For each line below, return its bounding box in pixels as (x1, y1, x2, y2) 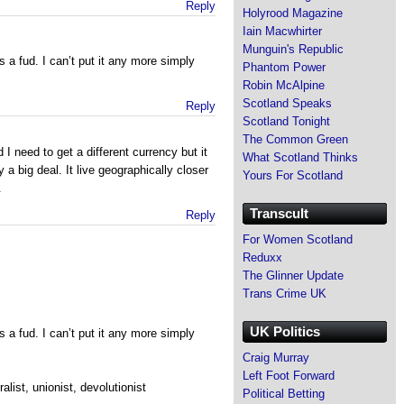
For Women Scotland (243, 232, 353, 246)
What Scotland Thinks (243, 150, 358, 164)
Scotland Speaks (243, 96, 332, 110)
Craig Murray (243, 350, 309, 364)
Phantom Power (243, 60, 326, 74)
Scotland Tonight (243, 114, 330, 128)
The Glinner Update (243, 268, 344, 282)
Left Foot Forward (243, 368, 335, 382)
